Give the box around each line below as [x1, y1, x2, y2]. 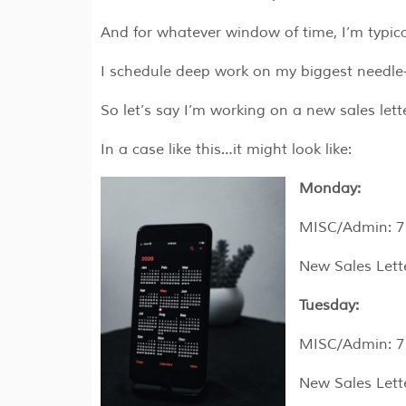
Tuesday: [298, 296, 359, 315]
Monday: [298, 179, 361, 198]
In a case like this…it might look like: [100, 140, 352, 159]
